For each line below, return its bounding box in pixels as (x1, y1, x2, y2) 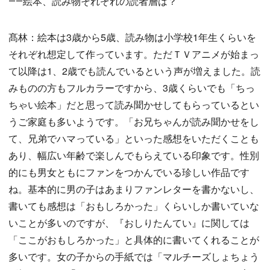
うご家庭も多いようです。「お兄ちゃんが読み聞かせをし (8, 115, 259, 129)
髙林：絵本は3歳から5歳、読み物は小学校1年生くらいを (8, 30, 256, 45)
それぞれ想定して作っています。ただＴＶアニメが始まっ (8, 47, 259, 61)
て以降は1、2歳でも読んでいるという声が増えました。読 (8, 64, 260, 78)
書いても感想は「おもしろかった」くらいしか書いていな (8, 199, 259, 213)
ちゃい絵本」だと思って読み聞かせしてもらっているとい (8, 98, 259, 112)
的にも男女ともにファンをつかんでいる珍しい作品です (8, 165, 250, 180)
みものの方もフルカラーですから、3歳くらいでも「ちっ (8, 81, 255, 95)
